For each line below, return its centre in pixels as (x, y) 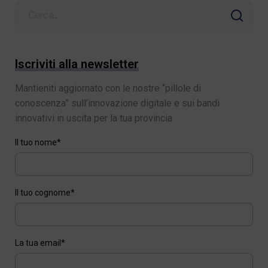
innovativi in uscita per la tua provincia (93, 118)
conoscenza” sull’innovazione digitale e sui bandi (117, 103)
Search (28, 7)
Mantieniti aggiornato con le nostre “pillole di (108, 88)
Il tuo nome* (38, 142)
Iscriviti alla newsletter (77, 64)
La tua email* (40, 243)
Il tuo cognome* (45, 192)
